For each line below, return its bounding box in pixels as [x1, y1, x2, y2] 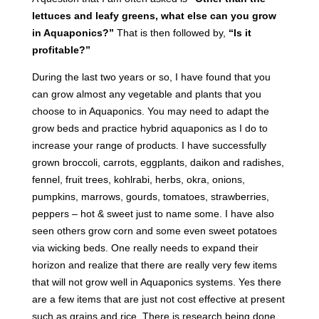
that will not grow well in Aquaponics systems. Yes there [31, 276, 281, 288]
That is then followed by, [113, 26, 226, 38]
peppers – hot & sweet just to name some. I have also [31, 207, 274, 219]
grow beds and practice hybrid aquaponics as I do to [31, 122, 268, 134]
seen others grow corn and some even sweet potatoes [31, 224, 277, 236]
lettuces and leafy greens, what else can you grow [31, 9, 276, 21]
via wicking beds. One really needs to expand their [31, 241, 258, 253]
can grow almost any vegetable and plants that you [31, 88, 261, 100]
